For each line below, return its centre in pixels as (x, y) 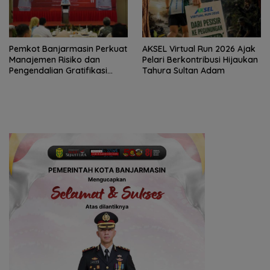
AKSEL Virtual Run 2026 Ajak (199, 49)
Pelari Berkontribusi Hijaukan (200, 59)
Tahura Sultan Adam (184, 70)
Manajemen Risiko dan (55, 59)
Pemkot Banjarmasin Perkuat (68, 49)
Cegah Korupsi (39, 81)
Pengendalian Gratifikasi (58, 70)
